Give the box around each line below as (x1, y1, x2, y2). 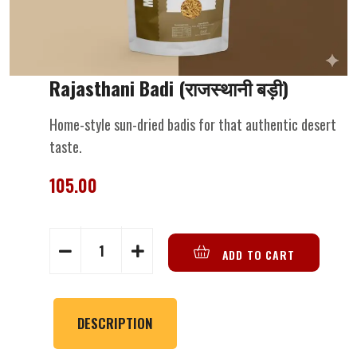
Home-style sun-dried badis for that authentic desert (49, 113, 336, 135)
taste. (49, 135, 82, 157)
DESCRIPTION (77, 312, 153, 333)
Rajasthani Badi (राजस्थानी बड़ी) (49, 73, 288, 102)
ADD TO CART (218, 246, 295, 264)
